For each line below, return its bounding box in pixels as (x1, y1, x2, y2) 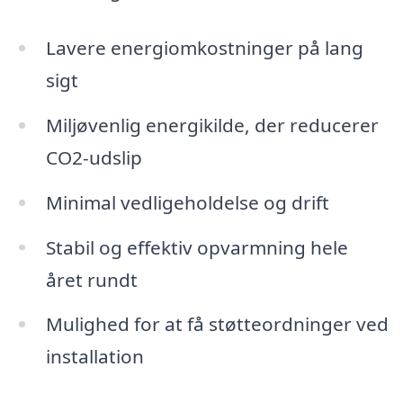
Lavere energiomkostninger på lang (45, 34, 363, 60)
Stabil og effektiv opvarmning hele (45, 234, 348, 260)
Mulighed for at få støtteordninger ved (45, 311, 389, 337)
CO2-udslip (45, 144, 142, 170)
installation (45, 344, 144, 370)
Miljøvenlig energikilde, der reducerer (45, 112, 379, 138)
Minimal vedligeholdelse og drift (45, 189, 329, 215)
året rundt (45, 266, 138, 292)
